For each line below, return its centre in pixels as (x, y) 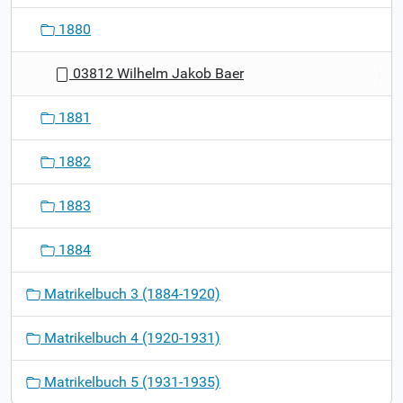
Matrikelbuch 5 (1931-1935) (130, 381)
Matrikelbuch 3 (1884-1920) (130, 293)
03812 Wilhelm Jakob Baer (157, 73)
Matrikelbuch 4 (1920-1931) (130, 337)
